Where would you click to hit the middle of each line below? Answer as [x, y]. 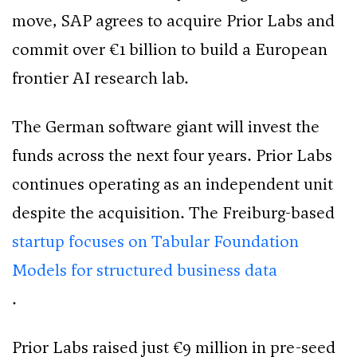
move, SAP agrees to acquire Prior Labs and [173, 21]
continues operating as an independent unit [173, 184]
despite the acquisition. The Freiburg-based [173, 213]
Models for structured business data [145, 271]
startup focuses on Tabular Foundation [155, 242]
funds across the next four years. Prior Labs [172, 156]
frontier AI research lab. [100, 78]
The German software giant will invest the [166, 127]
